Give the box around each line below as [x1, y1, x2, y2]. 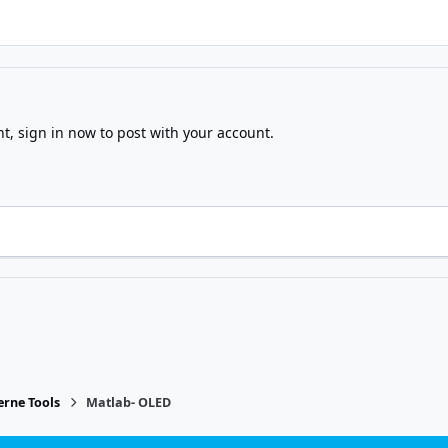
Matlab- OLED [86, 393, 172, 411]
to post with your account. [95, 123, 274, 143]
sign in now [17, 123, 96, 143]
